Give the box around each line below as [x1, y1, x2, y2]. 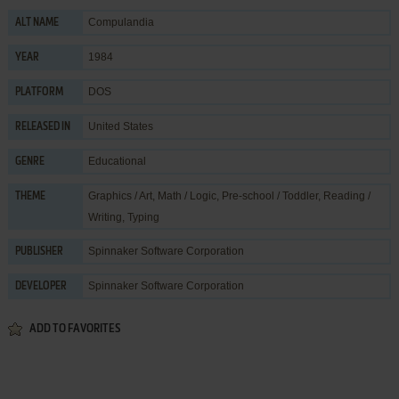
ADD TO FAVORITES [28, 323, 120, 335]
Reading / [322, 190, 370, 202]
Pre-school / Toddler [221, 190, 318, 202]
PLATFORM [14, 87, 63, 98]
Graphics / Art [87, 190, 152, 202]
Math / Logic [157, 190, 216, 202]
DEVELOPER [14, 281, 67, 292]
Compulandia [87, 16, 154, 28]
